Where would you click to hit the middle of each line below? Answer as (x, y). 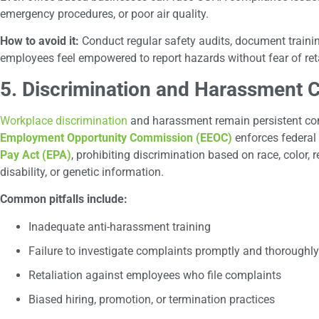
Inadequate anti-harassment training (120, 226)
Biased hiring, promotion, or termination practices (152, 299)
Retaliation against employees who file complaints (155, 275)
